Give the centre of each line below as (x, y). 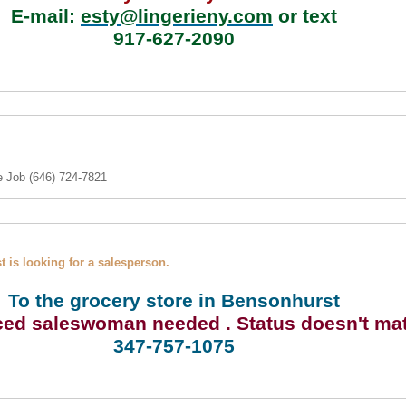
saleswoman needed (126, 324)
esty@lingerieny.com (177, 16)
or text (305, 16)
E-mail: (46, 16)
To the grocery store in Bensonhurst (174, 301)
